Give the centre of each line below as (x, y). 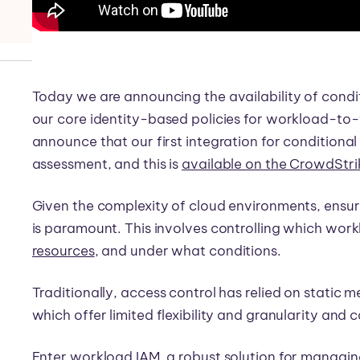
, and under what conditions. (188, 250)
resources (63, 250)
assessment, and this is (107, 164)
